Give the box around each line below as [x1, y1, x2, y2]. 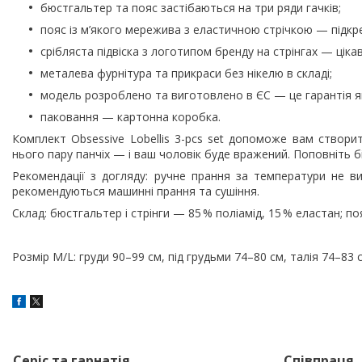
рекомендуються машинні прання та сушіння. [12, 183, 259, 199]
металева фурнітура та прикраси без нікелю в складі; [40, 65, 332, 81]
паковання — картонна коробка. [40, 108, 221, 124]
